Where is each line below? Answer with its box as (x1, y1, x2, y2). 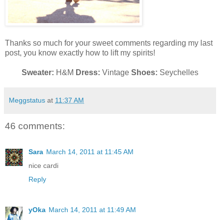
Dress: (76, 68, 100, 77)
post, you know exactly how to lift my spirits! (5, 49, 155, 57)
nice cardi (28, 161, 58, 169)
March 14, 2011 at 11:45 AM (46, 147, 134, 156)
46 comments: (5, 121, 65, 132)
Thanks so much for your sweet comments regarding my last (5, 39, 213, 48)
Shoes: (131, 68, 158, 77)
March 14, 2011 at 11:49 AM (49, 205, 136, 214)
